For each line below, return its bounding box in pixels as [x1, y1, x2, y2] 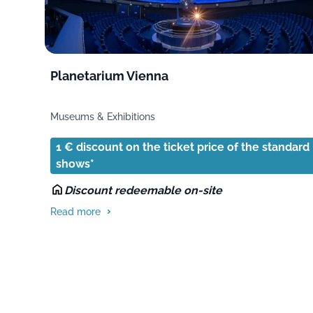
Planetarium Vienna [50, 68, 168, 83]
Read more [50, 205, 101, 217]
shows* [56, 156, 94, 170]
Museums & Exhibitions [50, 110, 155, 122]
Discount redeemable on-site [64, 183, 222, 197]
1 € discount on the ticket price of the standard [56, 140, 310, 154]
